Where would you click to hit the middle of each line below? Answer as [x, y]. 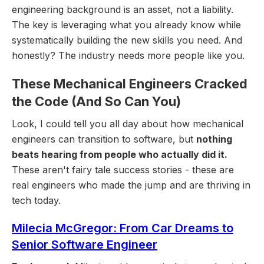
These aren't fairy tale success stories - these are [123, 170]
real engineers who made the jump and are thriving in [131, 185]
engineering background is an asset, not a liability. [123, 10]
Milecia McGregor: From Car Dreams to [123, 228]
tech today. [36, 201]
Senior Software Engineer [85, 245]
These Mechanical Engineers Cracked [130, 84]
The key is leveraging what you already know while [126, 25]
